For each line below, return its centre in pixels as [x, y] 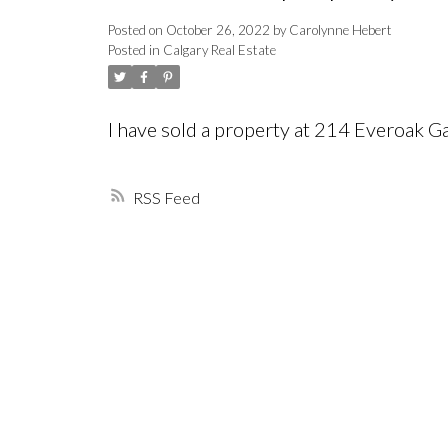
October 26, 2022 [217, 30]
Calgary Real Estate [219, 50]
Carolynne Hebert [340, 30]
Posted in [133, 50]
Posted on [136, 30]
